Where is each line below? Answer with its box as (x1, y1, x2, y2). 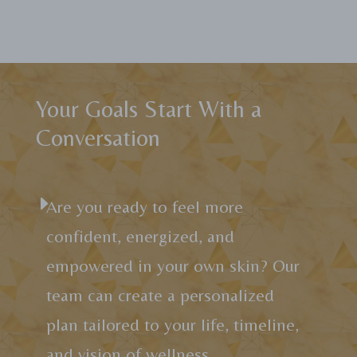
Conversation (35, 123, 160, 151)
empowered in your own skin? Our (45, 255, 300, 276)
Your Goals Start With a (35, 94, 261, 123)
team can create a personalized (45, 284, 274, 305)
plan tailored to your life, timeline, (45, 314, 299, 335)
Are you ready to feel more (45, 196, 243, 217)
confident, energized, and (45, 226, 234, 246)
